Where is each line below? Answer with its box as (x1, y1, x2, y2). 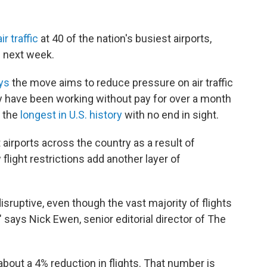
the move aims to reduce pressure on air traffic (10, 76, 233, 89)
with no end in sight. (122, 108, 219, 121)
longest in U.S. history (20, 108, 122, 121)
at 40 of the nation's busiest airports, (38, 32, 212, 45)
